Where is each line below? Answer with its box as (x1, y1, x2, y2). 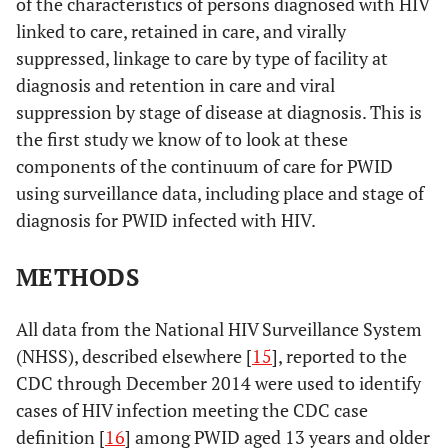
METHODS (16, 261, 140, 293)
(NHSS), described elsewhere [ (16, 344, 252, 368)
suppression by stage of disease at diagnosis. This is (16, 100, 422, 124)
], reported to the (272, 344, 407, 368)
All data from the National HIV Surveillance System (16, 317, 422, 341)
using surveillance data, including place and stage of (16, 181, 424, 205)
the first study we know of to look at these (16, 127, 348, 151)
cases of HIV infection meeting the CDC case (16, 398, 368, 422)
